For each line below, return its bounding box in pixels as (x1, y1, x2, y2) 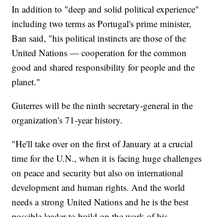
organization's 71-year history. (12, 114, 123, 126)
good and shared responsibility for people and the (12, 61, 195, 74)
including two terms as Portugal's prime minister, (12, 17, 192, 30)
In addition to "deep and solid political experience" (12, 3, 200, 15)
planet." (12, 76, 41, 88)
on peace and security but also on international (12, 167, 184, 179)
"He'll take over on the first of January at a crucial (12, 138, 193, 150)
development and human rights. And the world (12, 181, 186, 194)
